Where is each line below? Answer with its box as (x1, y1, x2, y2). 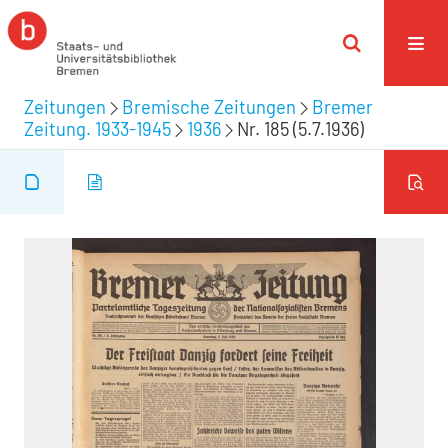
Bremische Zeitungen (122, 95, 296, 118)
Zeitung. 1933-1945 (24, 117, 171, 140)
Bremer (312, 95, 373, 118)
